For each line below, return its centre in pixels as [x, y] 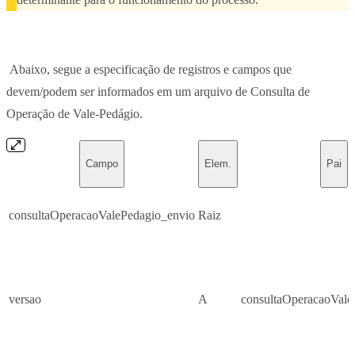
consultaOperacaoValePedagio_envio [102, 215]
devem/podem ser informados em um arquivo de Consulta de [158, 91]
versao [25, 299]
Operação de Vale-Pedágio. [74, 113]
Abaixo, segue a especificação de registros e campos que [149, 69]
